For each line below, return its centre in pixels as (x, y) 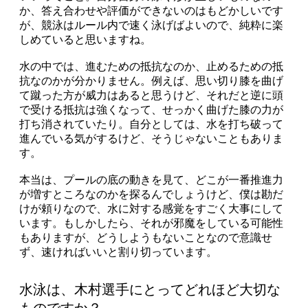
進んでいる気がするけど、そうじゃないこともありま (151, 138)
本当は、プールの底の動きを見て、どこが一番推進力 (151, 179)
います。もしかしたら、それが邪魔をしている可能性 (151, 223)
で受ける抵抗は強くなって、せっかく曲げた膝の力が (151, 109)
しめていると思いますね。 (85, 39)
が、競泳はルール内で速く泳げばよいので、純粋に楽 (151, 25)
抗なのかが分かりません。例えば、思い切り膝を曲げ (151, 80)
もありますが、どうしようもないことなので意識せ (146, 237)
